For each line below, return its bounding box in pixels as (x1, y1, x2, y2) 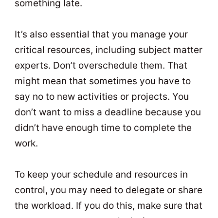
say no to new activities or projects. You (15, 91, 189, 103)
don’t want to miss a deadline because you (15, 107, 201, 118)
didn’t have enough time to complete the (15, 122, 192, 134)
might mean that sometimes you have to (15, 75, 191, 87)
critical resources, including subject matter (15, 44, 202, 56)
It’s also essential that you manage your (15, 29, 188, 40)
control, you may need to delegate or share (15, 184, 202, 196)
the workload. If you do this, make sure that (15, 200, 202, 212)
